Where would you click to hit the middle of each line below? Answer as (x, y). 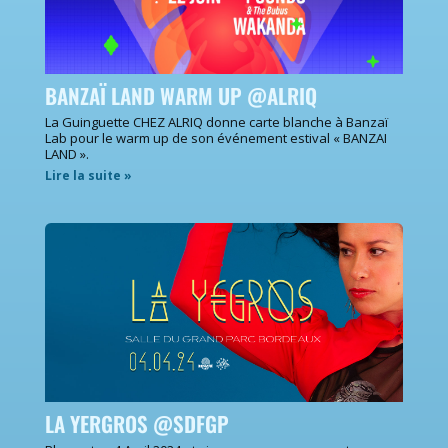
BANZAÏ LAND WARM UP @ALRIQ (181, 95)
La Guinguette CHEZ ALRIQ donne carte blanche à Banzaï (216, 121)
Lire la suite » (88, 175)
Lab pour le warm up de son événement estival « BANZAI (216, 137)
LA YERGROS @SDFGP (137, 423)
